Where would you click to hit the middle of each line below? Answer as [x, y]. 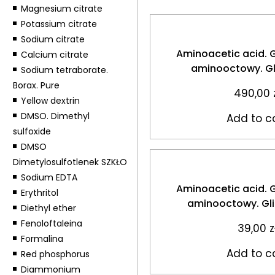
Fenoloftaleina [51, 223]
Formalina [42, 239]
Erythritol [39, 193]
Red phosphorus [55, 254]
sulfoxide [32, 131]
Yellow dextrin [50, 101]
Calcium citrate [54, 55]
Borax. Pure [36, 85]
